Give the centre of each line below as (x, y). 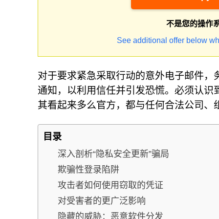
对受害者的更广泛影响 (102, 201)
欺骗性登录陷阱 (88, 169)
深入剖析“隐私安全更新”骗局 (113, 154)
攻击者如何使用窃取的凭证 (110, 185)
